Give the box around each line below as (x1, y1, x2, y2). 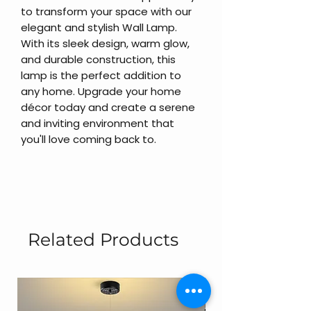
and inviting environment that (21, 115, 174, 131)
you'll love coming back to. (21, 131, 156, 146)
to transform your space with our (21, 3, 192, 19)
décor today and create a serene (21, 99, 195, 115)
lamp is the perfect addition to (21, 67, 181, 83)
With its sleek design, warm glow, (21, 35, 190, 51)
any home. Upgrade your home (21, 83, 181, 99)
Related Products (28, 228, 178, 250)
